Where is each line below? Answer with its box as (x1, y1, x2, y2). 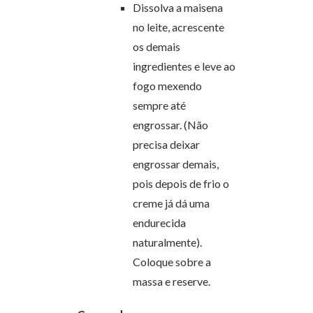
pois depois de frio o (133, 176, 229, 190)
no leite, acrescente (133, 20, 224, 34)
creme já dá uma (133, 196, 210, 210)
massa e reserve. (133, 274, 210, 288)
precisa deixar (133, 137, 200, 151)
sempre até (133, 98, 186, 112)
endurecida (133, 215, 186, 229)
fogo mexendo (133, 78, 202, 92)
